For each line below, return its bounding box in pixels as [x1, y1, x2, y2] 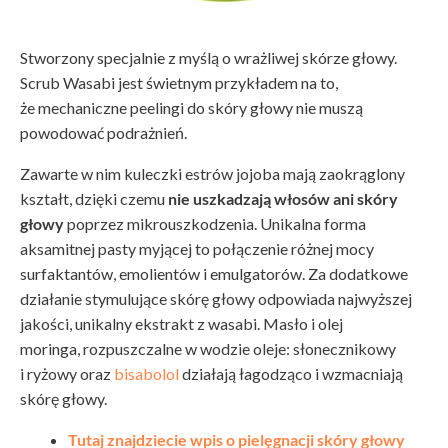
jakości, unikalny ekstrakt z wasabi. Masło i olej [20, 314, 343, 334]
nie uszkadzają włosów [168, 189, 330, 209]
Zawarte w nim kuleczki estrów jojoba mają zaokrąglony [20, 164, 405, 184]
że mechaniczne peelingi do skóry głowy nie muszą [20, 98, 363, 118]
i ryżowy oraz [20, 364, 114, 384]
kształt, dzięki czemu [20, 189, 168, 209]
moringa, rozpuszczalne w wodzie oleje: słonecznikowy [20, 339, 396, 359]
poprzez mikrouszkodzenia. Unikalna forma [64, 214, 366, 234]
